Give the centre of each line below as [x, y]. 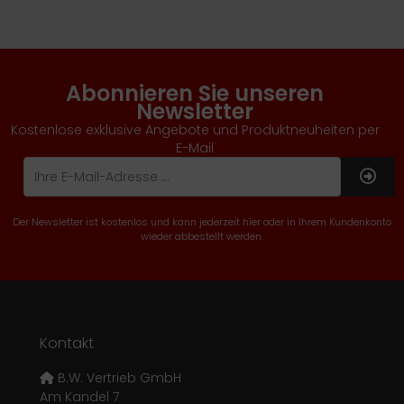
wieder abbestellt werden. [202, 237]
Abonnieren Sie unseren [195, 94]
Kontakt [67, 344]
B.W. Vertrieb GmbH [118, 378]
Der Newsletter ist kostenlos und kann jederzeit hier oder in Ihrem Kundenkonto [202, 222]
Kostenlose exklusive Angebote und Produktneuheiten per [195, 130]
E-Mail [195, 148]
